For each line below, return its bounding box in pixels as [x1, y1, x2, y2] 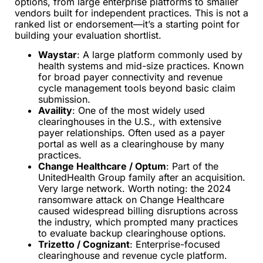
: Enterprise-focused [130, 238, 220, 251]
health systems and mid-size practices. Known [38, 60, 244, 72]
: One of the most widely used [72, 104, 205, 117]
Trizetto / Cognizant [38, 238, 130, 251]
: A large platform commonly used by [77, 49, 242, 61]
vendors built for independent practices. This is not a [15, 7, 248, 19]
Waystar [38, 49, 77, 61]
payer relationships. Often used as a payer [38, 127, 225, 139]
